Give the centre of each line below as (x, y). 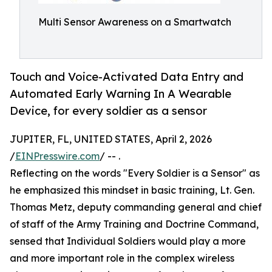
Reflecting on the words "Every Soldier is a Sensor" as (135, 173)
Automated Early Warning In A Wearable (121, 94)
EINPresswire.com (57, 156)
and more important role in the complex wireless (122, 258)
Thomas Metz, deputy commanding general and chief (136, 207)
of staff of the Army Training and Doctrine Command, (134, 224)
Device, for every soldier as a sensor (108, 111)
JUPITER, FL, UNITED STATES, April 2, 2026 (111, 139)
